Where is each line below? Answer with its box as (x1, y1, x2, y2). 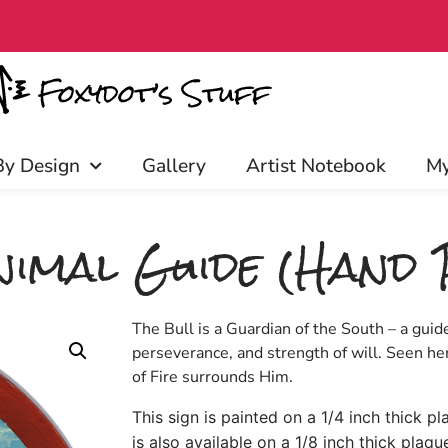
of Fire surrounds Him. (132, 366, 293, 388)
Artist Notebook (246, 153, 386, 179)
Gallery (142, 153, 206, 179)
